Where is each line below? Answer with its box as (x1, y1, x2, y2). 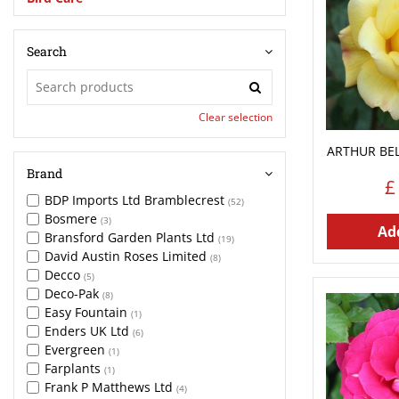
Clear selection (199, 110, 273, 125)
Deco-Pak (45, 285, 102, 302)
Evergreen (45, 341, 109, 358)
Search (27, 43, 67, 60)
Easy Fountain (45, 304, 131, 321)
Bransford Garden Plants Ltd (45, 229, 218, 246)
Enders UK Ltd (45, 322, 133, 339)
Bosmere (45, 210, 101, 227)
